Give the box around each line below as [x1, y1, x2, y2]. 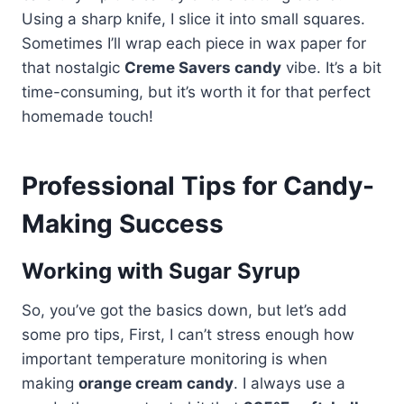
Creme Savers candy [124, 59, 281, 78]
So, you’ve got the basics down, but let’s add [22, 301, 347, 320]
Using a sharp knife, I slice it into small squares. [22, 10, 365, 29]
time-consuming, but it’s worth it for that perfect [22, 83, 371, 102]
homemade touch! [22, 107, 153, 126]
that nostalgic [22, 59, 124, 78]
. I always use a [234, 374, 345, 393]
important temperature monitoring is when [22, 350, 327, 369]
